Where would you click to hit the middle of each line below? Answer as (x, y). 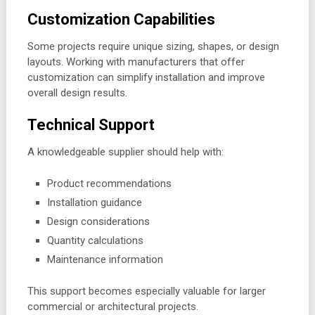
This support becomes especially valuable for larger (146, 291)
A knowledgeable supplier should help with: (125, 152)
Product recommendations (110, 183)
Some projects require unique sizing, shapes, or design (153, 47)
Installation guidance (95, 202)
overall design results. (77, 93)
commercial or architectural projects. (112, 307)
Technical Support (91, 125)
